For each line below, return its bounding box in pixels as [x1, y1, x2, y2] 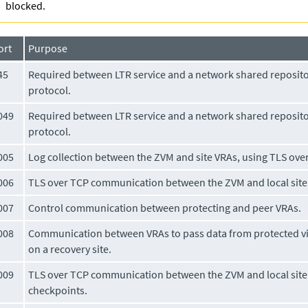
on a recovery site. [28, 241, 112, 256]
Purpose [28, 41, 68, 55]
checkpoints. [28, 283, 88, 297]
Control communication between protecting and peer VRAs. [28, 200, 302, 214]
